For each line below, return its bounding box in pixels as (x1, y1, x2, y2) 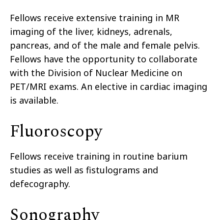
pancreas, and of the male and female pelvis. (10, 39, 200, 52)
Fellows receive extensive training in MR (10, 12, 179, 24)
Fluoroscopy (10, 119, 102, 145)
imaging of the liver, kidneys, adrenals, (10, 26, 172, 38)
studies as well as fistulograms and (10, 164, 158, 176)
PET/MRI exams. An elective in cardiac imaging (10, 81, 207, 93)
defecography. (10, 178, 70, 190)
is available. (10, 94, 58, 107)
